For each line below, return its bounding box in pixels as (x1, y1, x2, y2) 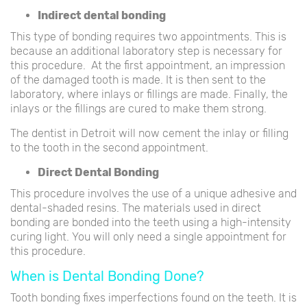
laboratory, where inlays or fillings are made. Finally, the (10, 87, 288, 101)
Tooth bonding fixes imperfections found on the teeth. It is (10, 291, 297, 304)
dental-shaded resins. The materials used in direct (10, 201, 261, 214)
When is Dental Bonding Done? (10, 267, 204, 284)
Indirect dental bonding (38, 8, 166, 22)
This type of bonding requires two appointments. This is (10, 29, 286, 43)
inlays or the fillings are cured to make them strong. (10, 101, 267, 115)
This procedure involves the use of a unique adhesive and (10, 186, 297, 200)
